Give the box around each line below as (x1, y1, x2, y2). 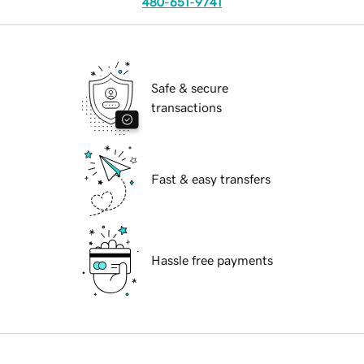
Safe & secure (151, 81, 228, 95)
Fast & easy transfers (151, 172, 271, 186)
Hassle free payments (151, 253, 273, 267)
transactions (151, 101, 222, 115)
